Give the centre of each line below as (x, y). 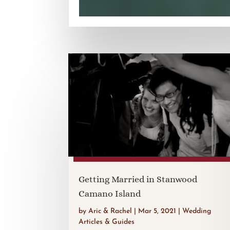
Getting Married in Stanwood (138, 179)
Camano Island (110, 193)
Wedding (197, 211)
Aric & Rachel (110, 211)
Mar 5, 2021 (157, 211)
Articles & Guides (107, 222)
